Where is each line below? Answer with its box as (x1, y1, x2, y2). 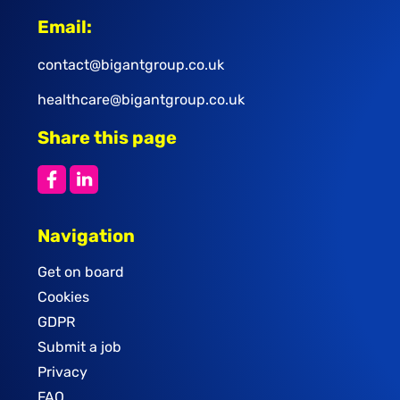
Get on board (37, 263, 124, 281)
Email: (37, 16, 92, 38)
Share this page (37, 127, 177, 149)
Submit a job (37, 338, 121, 356)
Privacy (37, 363, 87, 381)
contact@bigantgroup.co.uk (37, 56, 224, 74)
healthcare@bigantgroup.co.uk (37, 91, 245, 109)
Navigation (37, 225, 135, 247)
